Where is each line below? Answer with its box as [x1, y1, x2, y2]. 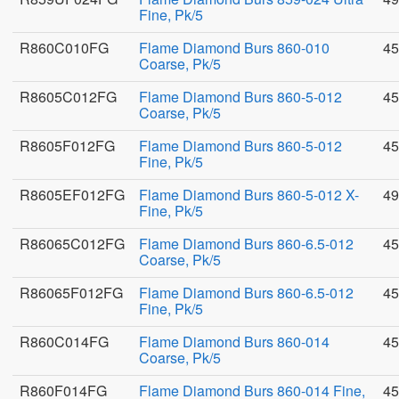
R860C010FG [20, 37, 109, 58]
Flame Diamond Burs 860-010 [139, 37, 330, 58]
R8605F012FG [20, 135, 115, 156]
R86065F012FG [20, 282, 123, 303]
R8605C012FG [20, 86, 117, 107]
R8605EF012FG [20, 184, 125, 205]
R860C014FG [20, 331, 109, 352]
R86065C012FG [20, 233, 125, 254]
